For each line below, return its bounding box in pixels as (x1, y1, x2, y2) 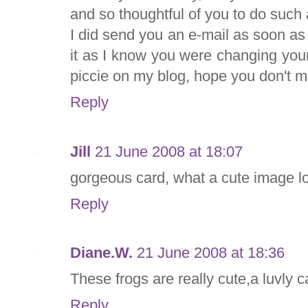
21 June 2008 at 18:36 (137, 244, 285, 262)
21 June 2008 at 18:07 (95, 142, 243, 160)
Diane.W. (70, 244, 133, 262)
